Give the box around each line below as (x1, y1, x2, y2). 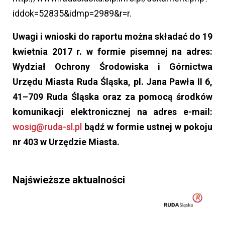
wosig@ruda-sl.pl (13, 121, 82, 132)
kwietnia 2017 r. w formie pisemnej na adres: (13, 46, 212, 57)
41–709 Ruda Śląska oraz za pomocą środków (13, 91, 212, 102)
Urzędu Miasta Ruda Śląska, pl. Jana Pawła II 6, (13, 76, 212, 87)
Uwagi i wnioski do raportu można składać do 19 (13, 31, 212, 42)
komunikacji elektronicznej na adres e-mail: (13, 106, 212, 117)
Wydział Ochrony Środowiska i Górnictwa (13, 61, 212, 72)
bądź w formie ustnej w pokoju (82, 121, 212, 132)
